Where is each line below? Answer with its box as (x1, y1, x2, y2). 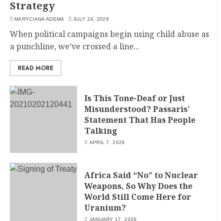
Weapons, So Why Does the (84, 180, 192, 191)
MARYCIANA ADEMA (14, 16, 65, 22)
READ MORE (18, 64, 53, 73)
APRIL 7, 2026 (89, 139, 125, 145)
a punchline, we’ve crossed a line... (10, 41, 140, 52)
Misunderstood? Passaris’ (84, 103, 189, 114)
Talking (84, 125, 117, 136)
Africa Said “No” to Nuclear (84, 169, 198, 181)
